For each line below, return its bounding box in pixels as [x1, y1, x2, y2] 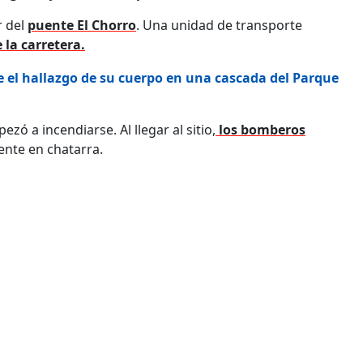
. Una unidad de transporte [136, 15, 302, 34]
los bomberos [216, 120, 305, 139]
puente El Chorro [28, 15, 136, 34]
